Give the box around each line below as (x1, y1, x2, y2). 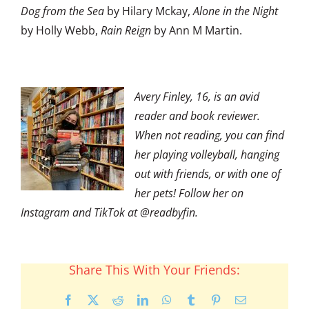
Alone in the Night (193, 3, 278, 19)
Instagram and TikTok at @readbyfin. (21, 205, 198, 221)
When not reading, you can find (134, 128, 284, 143)
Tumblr (196, 294, 228, 306)
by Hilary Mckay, (104, 3, 193, 19)
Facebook (73, 294, 116, 306)
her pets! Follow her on (134, 186, 243, 201)
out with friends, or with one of (134, 166, 281, 182)
